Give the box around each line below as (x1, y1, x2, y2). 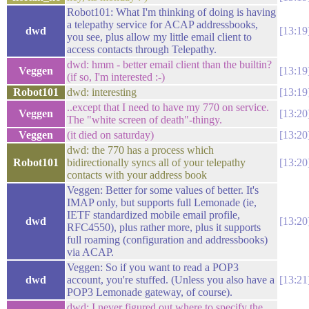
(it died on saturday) (67, 129, 154, 141)
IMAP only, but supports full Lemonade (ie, (67, 197, 257, 208)
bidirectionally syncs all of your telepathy (67, 157, 246, 168)
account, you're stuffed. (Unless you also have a (67, 274, 275, 286)
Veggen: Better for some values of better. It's (67, 184, 259, 196)
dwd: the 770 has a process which (67, 144, 214, 156)
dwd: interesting (67, 86, 137, 98)
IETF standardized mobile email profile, (67, 209, 240, 221)
